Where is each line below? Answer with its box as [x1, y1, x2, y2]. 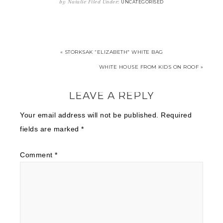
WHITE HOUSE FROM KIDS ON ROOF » [99, 64, 203, 70]
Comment [20, 151, 55, 159]
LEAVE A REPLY [69, 90, 154, 102]
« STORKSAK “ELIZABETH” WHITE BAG [60, 49, 163, 55]
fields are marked [20, 125, 81, 133]
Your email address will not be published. [20, 111, 159, 119]
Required [161, 111, 192, 119]
